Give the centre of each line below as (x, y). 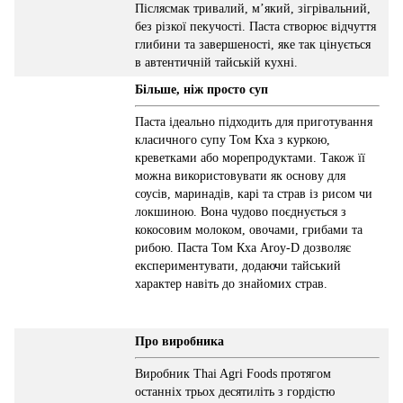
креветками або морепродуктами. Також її (250, 157)
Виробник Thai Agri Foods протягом (233, 373)
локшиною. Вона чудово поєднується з (241, 211)
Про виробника (179, 341)
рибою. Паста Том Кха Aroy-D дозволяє (243, 247)
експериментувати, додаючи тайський (238, 265)
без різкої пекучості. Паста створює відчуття (255, 26)
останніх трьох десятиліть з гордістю (235, 391)
